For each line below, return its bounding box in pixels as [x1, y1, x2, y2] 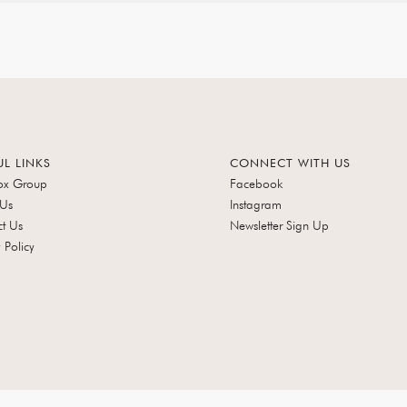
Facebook [230, 176, 283, 191]
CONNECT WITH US [230, 155, 351, 170]
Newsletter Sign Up [230, 218, 329, 233]
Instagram [230, 197, 282, 212]
